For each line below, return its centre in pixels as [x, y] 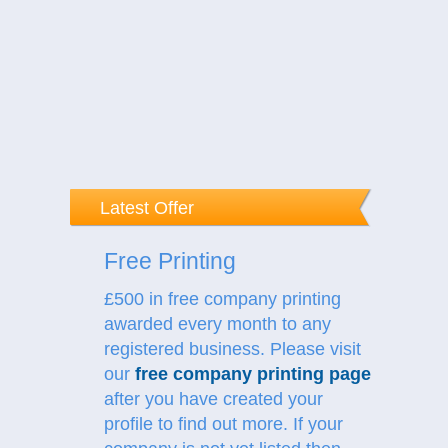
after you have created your [213, 399]
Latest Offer [147, 208]
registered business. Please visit [232, 349]
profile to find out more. [198, 424]
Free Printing [170, 261]
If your [318, 424]
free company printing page [253, 374]
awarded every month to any [217, 324]
